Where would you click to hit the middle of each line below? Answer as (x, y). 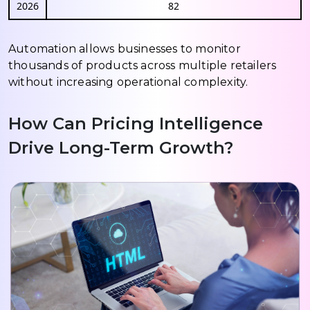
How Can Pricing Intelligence (136, 124)
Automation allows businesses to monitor (125, 49)
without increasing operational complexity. (128, 82)
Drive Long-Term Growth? (121, 148)
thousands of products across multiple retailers (143, 66)
